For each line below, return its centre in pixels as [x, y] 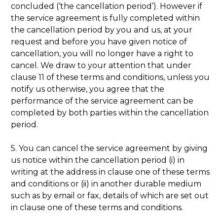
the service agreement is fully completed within [106, 18]
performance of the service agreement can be [102, 101]
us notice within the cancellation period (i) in [98, 160]
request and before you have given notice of [99, 41]
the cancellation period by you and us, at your [102, 30]
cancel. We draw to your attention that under [101, 65]
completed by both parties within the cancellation [110, 112]
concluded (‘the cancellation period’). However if [107, 6]
